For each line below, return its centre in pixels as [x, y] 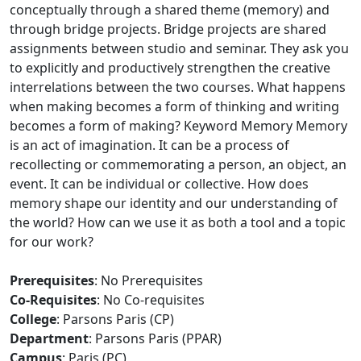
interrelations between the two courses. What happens [178, 87]
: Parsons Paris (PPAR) [155, 338]
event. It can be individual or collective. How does [159, 184]
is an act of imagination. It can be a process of [149, 145]
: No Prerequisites [149, 280]
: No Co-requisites [151, 300]
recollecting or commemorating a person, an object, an [178, 164]
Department [49, 338]
